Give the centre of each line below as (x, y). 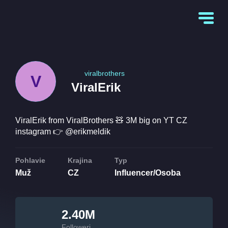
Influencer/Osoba (148, 173)
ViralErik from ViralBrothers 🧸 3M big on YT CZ (101, 120)
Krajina (80, 160)
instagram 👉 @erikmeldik (63, 132)
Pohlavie (30, 160)
